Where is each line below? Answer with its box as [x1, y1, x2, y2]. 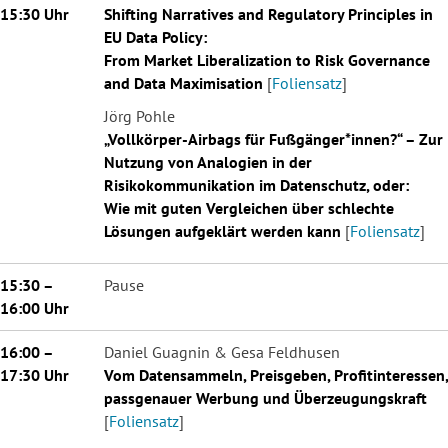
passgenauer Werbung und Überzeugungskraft [104, 387, 427, 408]
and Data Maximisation [104, 72, 267, 93]
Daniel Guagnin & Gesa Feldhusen [104, 341, 340, 362]
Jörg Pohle [104, 105, 175, 126]
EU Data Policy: [104, 26, 207, 47]
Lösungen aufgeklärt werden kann [104, 220, 345, 241]
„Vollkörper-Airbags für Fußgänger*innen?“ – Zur [104, 128, 443, 149]
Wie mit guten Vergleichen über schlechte [104, 197, 394, 218]
